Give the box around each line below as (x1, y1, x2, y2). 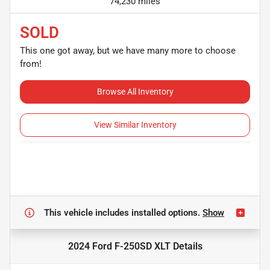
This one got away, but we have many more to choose (20, 45, 236, 56)
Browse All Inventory (96, 86, 174, 96)
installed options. (131, 207, 202, 218)
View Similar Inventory (93, 119, 177, 130)
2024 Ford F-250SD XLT (67, 240, 171, 252)
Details (170, 240, 202, 252)
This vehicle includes (44, 207, 131, 218)
